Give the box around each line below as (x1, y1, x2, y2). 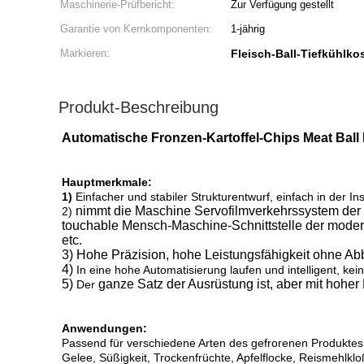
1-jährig (231, 23, 265, 35)
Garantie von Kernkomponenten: (60, 23, 212, 35)
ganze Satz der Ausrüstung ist (95, 277, 270, 291)
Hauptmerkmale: (62, 175, 152, 188)
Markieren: (60, 47, 110, 59)
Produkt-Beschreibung (58, 98, 219, 116)
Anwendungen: (62, 322, 147, 335)
